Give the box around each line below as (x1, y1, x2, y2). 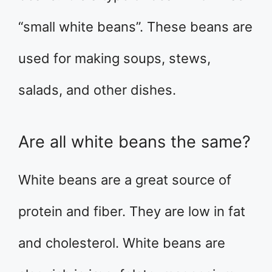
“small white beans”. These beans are (18, 19, 253, 35)
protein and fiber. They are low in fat (18, 203, 245, 220)
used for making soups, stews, (18, 50, 211, 67)
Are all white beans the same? (18, 132, 251, 152)
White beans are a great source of (18, 172, 231, 188)
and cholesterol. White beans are (18, 235, 225, 251)
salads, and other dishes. (18, 82, 176, 98)
